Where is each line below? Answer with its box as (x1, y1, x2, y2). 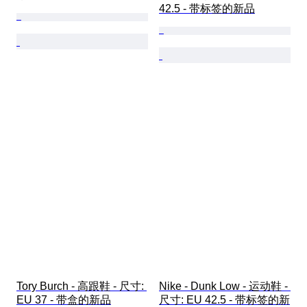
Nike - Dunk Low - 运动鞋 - (159, 280, 291, 293)
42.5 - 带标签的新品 (159, 3, 255, 15)
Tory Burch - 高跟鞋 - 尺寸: (16, 280, 147, 293)
